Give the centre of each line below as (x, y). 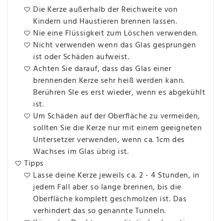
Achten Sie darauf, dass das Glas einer (102, 69)
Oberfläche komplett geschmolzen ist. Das (110, 199)
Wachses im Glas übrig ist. (81, 152)
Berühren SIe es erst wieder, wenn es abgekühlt (119, 92)
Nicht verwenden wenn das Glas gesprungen (114, 45)
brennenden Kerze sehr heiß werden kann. (109, 81)
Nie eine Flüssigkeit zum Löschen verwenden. (116, 33)
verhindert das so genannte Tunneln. (100, 211)
